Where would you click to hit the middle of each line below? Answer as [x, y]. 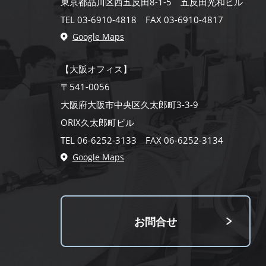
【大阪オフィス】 [96, 69]
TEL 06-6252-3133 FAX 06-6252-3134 [142, 140]
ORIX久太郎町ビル [97, 123]
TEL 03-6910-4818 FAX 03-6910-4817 [142, 20]
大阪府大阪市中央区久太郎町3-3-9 [129, 105]
